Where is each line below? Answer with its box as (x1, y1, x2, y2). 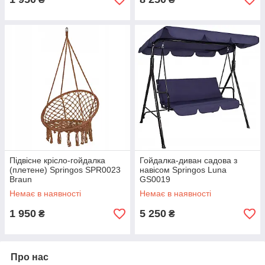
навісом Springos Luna (140, 165, 227, 174)
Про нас (11, 252, 49, 262)
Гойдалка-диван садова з (140, 156, 237, 165)
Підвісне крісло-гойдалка (9, 156, 105, 165)
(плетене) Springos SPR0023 (9, 165, 121, 174)
